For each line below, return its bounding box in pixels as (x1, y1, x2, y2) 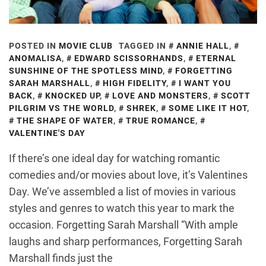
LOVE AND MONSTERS (112, 91, 208, 101)
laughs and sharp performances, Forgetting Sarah (9, 235, 242, 248)
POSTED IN (9, 41, 59, 51)
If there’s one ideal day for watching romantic (9, 152, 220, 165)
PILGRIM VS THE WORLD (9, 103, 114, 113)
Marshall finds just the (9, 252, 113, 265)
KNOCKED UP (45, 91, 100, 101)
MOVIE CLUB (59, 41, 113, 51)
